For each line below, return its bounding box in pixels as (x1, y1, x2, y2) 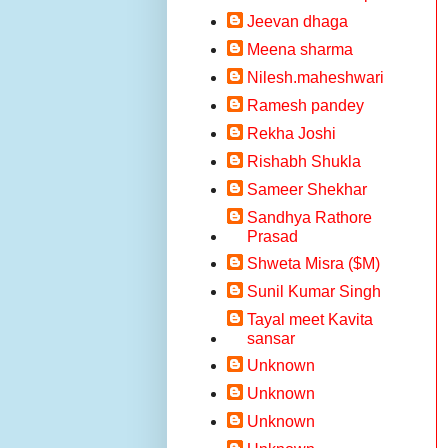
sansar (247, 330, 295, 347)
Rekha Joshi (247, 125, 336, 142)
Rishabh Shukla (247, 153, 361, 170)
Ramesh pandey (247, 97, 364, 114)
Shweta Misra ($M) (247, 255, 380, 272)
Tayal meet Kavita (247, 311, 373, 328)
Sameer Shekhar (247, 181, 367, 198)
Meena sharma (247, 41, 353, 58)
